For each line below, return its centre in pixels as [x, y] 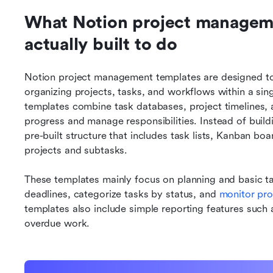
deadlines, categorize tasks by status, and [122, 194]
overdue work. [57, 223]
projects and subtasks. [76, 150]
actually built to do [101, 44]
